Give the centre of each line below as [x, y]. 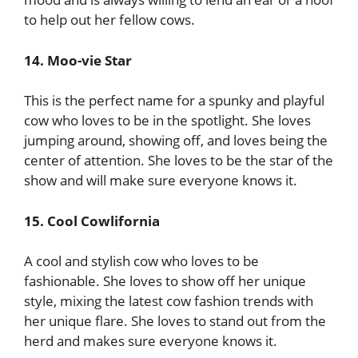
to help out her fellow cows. [109, 20]
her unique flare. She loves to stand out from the [175, 321]
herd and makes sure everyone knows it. [151, 341]
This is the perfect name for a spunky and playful [174, 100]
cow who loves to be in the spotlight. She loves [167, 120]
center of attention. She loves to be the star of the [179, 160]
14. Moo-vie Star [78, 60]
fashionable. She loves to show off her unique [165, 281]
